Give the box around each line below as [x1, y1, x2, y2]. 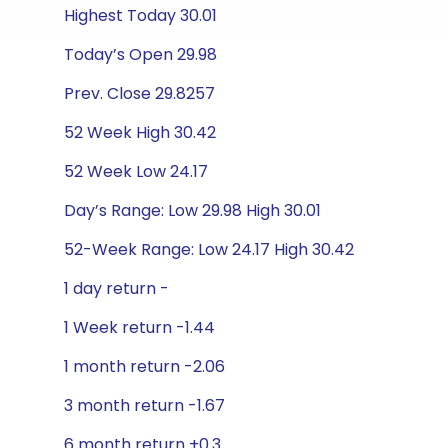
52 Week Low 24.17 [64, 160, 208, 183]
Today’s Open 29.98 [64, 43, 217, 66]
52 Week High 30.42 [64, 121, 216, 144]
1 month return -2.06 [64, 355, 225, 378]
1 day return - [64, 277, 169, 300]
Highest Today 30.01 [64, 4, 217, 27]
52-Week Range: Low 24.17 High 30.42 [64, 238, 354, 261]
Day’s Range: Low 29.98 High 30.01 [64, 199, 321, 222]
